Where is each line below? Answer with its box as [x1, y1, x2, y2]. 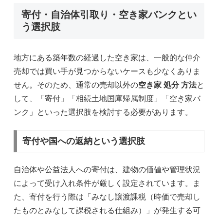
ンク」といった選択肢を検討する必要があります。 [14, 108, 193, 116]
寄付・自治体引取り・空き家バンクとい [21, 9, 197, 20]
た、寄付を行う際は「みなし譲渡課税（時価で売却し [14, 193, 200, 201]
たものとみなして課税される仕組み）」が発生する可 [14, 206, 200, 215]
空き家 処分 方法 [138, 80, 197, 89]
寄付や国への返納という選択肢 [22, 136, 145, 146]
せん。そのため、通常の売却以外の [14, 80, 138, 89]
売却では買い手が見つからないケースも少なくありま [14, 67, 200, 75]
